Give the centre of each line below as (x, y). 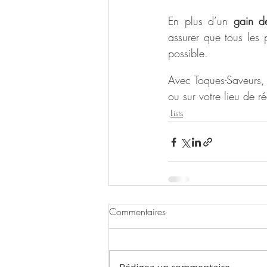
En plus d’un (201, 21)
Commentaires (137, 212)
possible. (190, 53)
